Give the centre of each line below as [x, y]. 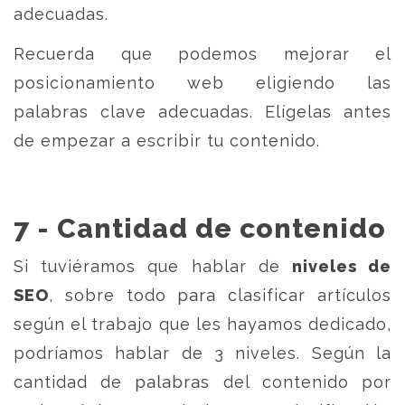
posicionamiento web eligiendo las [202, 83]
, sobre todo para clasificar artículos [220, 295]
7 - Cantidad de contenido [200, 228]
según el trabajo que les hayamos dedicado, [202, 324]
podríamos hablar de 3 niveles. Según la [202, 353]
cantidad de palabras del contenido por [202, 382]
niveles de [342, 266]
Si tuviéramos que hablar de [153, 266]
